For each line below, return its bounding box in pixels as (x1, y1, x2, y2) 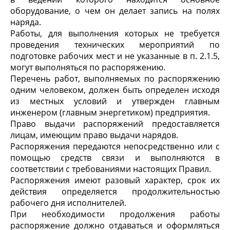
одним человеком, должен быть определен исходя (10, 84, 220, 95)
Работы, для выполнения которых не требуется (10, 28, 220, 39)
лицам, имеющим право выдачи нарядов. (10, 129, 178, 141)
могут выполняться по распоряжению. (10, 62, 165, 73)
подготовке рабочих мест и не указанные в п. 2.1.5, (10, 50, 220, 62)
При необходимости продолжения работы (10, 208, 220, 220)
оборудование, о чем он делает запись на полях (10, 5, 220, 16)
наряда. (10, 16, 41, 28)
